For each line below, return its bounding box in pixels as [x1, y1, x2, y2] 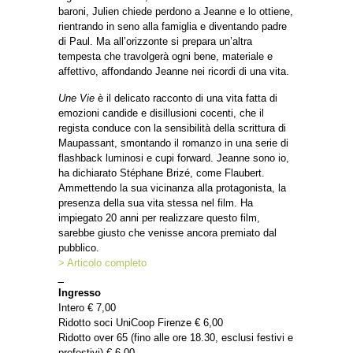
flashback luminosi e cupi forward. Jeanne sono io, [58, 152, 289, 165]
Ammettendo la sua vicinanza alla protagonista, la [58, 182, 286, 195]
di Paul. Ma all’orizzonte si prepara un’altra [58, 35, 252, 48]
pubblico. [58, 242, 99, 255]
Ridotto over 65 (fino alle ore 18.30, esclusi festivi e [58, 332, 293, 344]
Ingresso [58, 287, 101, 299]
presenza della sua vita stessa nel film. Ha [58, 197, 253, 210]
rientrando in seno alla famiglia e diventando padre [58, 20, 287, 33]
